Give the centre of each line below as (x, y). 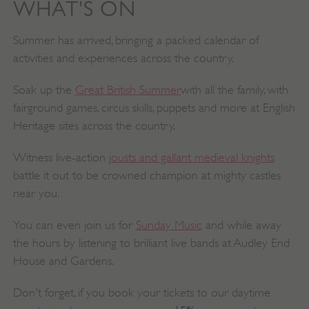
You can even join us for (74, 225)
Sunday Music (169, 225)
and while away (241, 225)
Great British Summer (128, 89)
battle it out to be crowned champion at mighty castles (147, 175)
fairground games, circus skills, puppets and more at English (154, 107)
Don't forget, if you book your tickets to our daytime (141, 292)
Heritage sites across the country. (94, 125)
